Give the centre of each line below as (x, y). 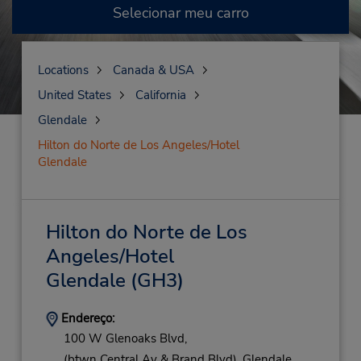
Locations (63, 70)
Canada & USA (153, 70)
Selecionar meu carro (180, 13)
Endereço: (86, 318)
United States (74, 95)
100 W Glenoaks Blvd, (125, 339)
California (160, 95)
